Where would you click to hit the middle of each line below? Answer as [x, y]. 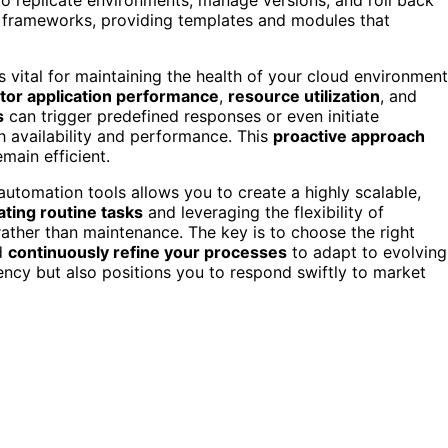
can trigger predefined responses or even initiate [191, 115]
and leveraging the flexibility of [263, 211]
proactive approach [349, 135]
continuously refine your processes [147, 251]
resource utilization [304, 95]
